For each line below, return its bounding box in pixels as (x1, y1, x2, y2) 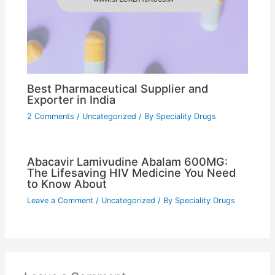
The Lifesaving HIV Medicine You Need (27, 166, 236, 180)
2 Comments (27, 112, 75, 122)
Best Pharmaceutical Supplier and (27, 81, 209, 95)
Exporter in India (27, 92, 116, 106)
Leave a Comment (27, 196, 94, 206)
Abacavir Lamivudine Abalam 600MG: (27, 155, 228, 169)
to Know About (27, 177, 107, 191)
